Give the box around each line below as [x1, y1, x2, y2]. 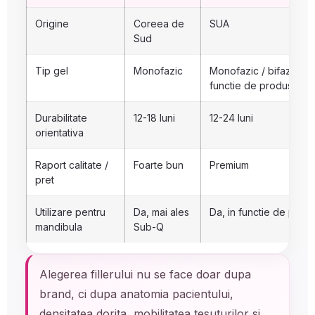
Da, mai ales [134, 206, 189, 218]
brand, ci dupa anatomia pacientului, [39, 287, 233, 301]
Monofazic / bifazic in [210, 65, 309, 77]
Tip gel [35, 65, 68, 77]
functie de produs [210, 79, 292, 91]
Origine [35, 18, 69, 30]
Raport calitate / [35, 159, 108, 171]
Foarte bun [134, 159, 184, 171]
